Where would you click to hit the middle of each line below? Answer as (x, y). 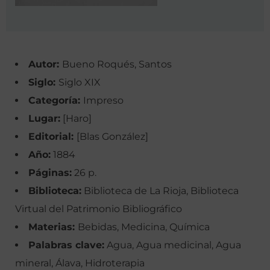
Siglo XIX (80, 83)
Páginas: (50, 173)
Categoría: (56, 101)
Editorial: (52, 137)
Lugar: (44, 119)
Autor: (45, 64)
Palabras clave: (66, 245)
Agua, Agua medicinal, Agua (173, 245)
